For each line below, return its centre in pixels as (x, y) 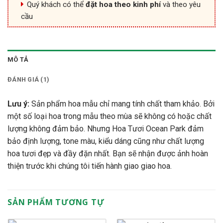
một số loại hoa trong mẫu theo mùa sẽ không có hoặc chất (110, 116)
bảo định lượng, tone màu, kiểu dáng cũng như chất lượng (106, 141)
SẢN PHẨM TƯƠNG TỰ (56, 202)
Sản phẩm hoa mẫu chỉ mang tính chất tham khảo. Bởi (122, 104)
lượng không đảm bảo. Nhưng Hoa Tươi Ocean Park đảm (106, 129)
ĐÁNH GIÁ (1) (29, 80)
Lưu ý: (18, 104)
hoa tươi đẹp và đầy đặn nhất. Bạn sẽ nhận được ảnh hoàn (108, 154)
